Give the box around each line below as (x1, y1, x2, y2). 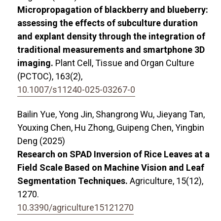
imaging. (17, 58, 55, 69)
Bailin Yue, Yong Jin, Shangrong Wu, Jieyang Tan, (17, 109, 205, 120)
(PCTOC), (17, 71, 55, 82)
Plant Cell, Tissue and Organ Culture (55, 58, 194, 69)
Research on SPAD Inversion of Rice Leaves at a (17, 149, 210, 160)
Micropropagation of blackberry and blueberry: (17, 4, 208, 15)
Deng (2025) (17, 136, 65, 147)
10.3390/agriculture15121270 (17, 202, 134, 213)
